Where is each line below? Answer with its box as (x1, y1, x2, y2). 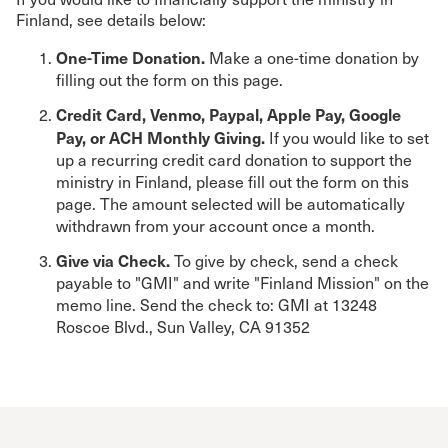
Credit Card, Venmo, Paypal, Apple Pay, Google (56, 102, 401, 125)
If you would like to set (265, 126, 429, 148)
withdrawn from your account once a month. (56, 214, 375, 236)
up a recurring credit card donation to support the (56, 148, 412, 170)
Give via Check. (56, 248, 170, 271)
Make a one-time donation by (205, 46, 419, 68)
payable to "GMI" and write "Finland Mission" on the (56, 271, 429, 293)
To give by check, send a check (170, 249, 398, 271)
